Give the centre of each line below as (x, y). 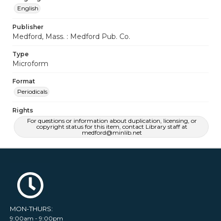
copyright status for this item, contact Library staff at (112, 127)
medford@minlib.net (112, 132)
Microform (30, 64)
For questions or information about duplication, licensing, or (112, 121)
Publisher (28, 27)
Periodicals (32, 92)
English (28, 8)
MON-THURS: (31, 209)
